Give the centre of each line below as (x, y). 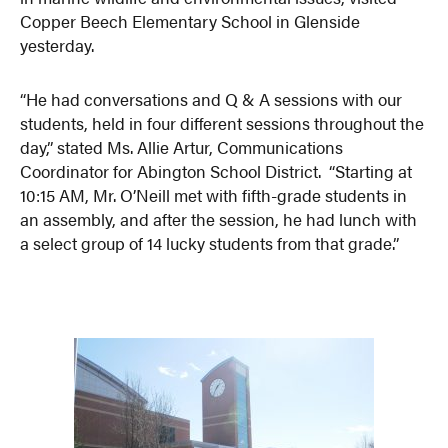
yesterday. (57, 44)
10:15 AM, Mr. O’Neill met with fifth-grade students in (214, 194)
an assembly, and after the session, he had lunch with (219, 218)
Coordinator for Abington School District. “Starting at (216, 170)
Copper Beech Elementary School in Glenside (190, 20)
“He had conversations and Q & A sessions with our (211, 98)
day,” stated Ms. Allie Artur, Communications (182, 146)
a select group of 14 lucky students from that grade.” (210, 242)
